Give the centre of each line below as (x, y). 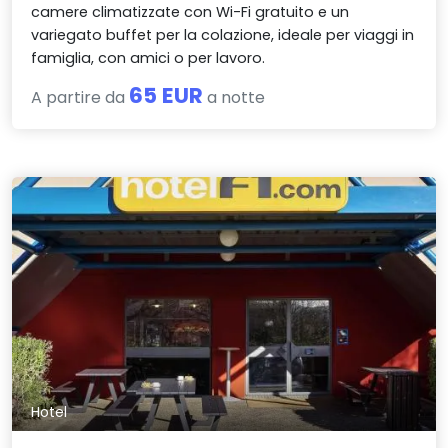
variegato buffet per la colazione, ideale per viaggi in (223, 34)
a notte (234, 97)
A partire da (80, 97)
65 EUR (166, 95)
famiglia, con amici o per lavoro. (148, 57)
